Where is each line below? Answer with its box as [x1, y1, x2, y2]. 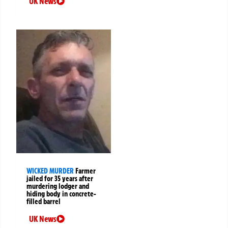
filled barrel [26, 197, 61, 207]
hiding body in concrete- [26, 189, 96, 199]
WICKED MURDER [26, 166, 74, 176]
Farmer [75, 166, 96, 176]
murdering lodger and [26, 182, 89, 191]
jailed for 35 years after [26, 174, 93, 184]
